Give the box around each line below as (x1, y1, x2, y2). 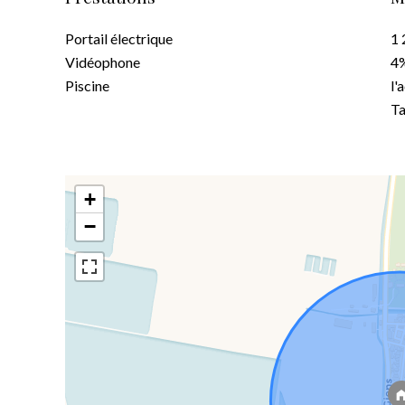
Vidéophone (65, 53, 140, 71)
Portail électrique (65, 30, 173, 47)
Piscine (65, 77, 109, 94)
